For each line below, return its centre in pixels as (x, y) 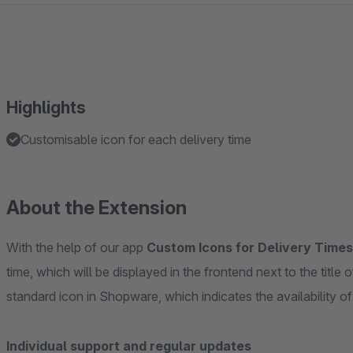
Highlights (46, 108)
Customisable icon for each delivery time (136, 139)
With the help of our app (76, 247)
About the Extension (97, 208)
